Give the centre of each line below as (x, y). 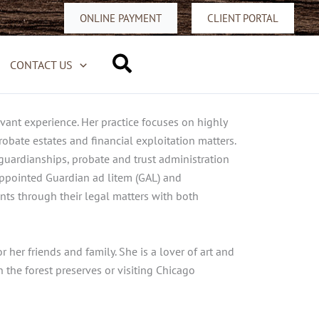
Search (142, 63)
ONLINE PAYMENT (121, 18)
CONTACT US (42, 65)
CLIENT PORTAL (243, 18)
